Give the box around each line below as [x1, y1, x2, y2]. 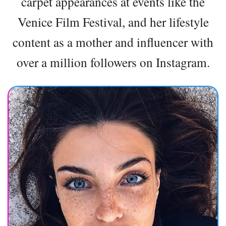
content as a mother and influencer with [13, 33, 213, 50]
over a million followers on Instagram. [16, 53, 210, 71]
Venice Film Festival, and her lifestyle [17, 13, 209, 30]
